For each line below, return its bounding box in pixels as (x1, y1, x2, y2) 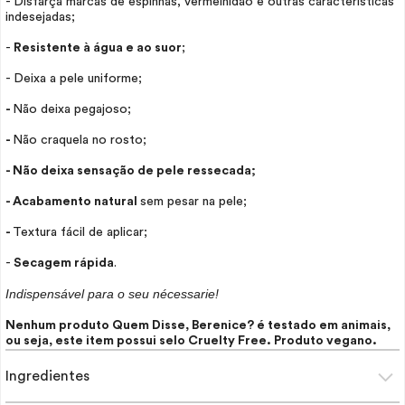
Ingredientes (5, 369, 89, 383)
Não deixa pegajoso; (13, 103, 131, 116)
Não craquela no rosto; (13, 134, 146, 146)
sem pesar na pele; (140, 195, 247, 208)
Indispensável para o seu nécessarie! (5, 287, 219, 301)
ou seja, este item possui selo (5, 334, 188, 347)
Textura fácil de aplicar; (13, 226, 147, 239)
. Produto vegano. (267, 334, 377, 347)
